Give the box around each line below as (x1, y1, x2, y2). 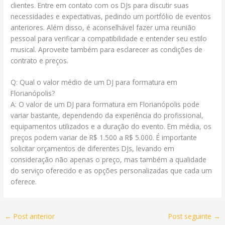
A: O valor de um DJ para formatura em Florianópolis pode (11, 99, 200, 109)
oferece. (11, 177, 37, 187)
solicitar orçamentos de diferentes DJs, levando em (11, 144, 175, 154)
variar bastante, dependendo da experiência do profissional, (11, 110, 204, 121)
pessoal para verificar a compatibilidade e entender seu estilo (11, 33, 207, 43)
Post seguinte (168, 211, 213, 221)
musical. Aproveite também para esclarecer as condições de (11, 44, 203, 54)
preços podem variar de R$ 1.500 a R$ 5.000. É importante (11, 133, 197, 143)
